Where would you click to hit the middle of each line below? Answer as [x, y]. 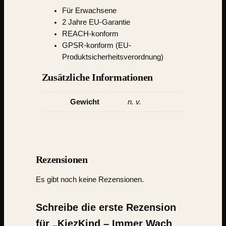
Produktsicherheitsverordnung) [112, 57]
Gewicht [84, 102]
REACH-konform [90, 34]
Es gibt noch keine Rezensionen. [90, 179]
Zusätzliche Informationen [97, 77]
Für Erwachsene [89, 11]
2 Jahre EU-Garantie [96, 22]
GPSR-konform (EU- [96, 46]
